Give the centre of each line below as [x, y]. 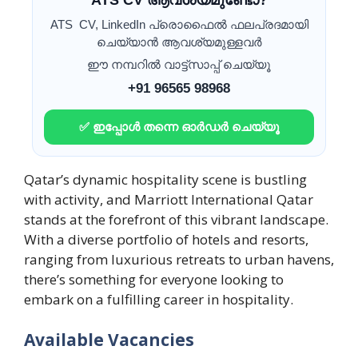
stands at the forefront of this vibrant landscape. [176, 220]
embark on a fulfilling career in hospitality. [159, 300]
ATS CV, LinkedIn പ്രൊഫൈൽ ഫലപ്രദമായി [179, 25]
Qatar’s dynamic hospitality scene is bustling [165, 180]
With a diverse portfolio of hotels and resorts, [166, 240]
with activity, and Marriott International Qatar [169, 200]
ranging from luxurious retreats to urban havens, [179, 260]
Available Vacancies [109, 339]
